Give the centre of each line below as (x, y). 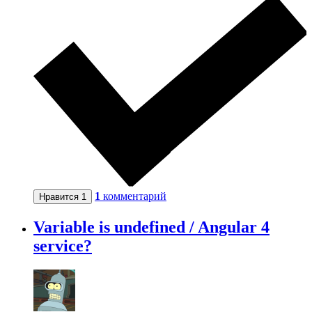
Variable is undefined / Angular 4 (151, 227)
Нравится (60, 197)
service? (63, 246)
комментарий (135, 196)
